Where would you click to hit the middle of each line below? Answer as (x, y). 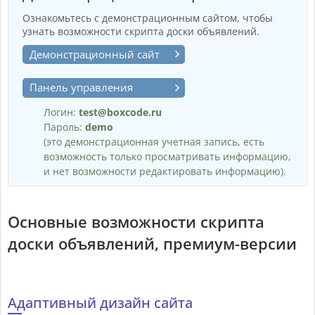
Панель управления (81, 87)
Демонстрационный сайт (95, 54)
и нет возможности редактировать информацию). (165, 171)
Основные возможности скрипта (136, 221)
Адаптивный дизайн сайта (100, 302)
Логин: (61, 112)
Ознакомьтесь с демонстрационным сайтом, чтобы (148, 18)
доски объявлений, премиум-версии (152, 243)
